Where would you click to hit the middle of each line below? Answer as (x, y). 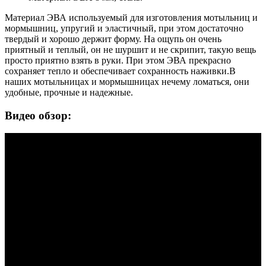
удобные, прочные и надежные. (69, 92)
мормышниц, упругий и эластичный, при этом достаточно (124, 28)
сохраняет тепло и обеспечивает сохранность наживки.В (120, 71)
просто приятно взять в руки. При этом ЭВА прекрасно (118, 60)
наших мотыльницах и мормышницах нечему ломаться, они (127, 81)
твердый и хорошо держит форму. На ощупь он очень (113, 39)
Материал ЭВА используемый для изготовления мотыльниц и (131, 17)
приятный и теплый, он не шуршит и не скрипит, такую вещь (130, 49)
